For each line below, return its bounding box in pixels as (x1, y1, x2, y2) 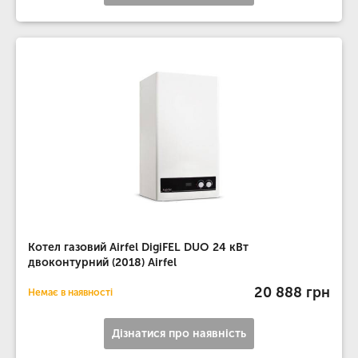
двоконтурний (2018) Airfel (28, 256, 177, 269)
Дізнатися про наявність (112, 327, 246, 340)
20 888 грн (254, 283, 330, 301)
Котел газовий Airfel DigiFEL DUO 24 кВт (28, 241, 249, 254)
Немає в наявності (28, 287, 113, 298)
